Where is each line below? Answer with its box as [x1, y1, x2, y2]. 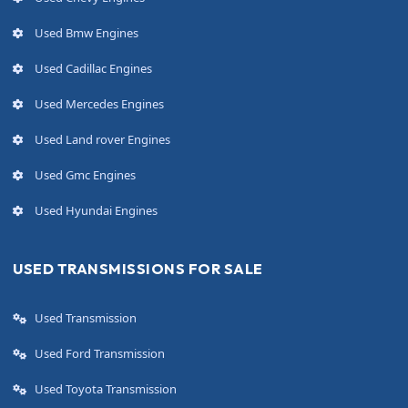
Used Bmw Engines [35, 25, 138, 42]
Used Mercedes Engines [35, 96, 164, 113]
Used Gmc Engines [35, 167, 136, 184]
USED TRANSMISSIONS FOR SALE [13, 260, 263, 279]
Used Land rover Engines [35, 131, 170, 148]
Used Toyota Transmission [35, 381, 177, 398]
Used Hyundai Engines [35, 202, 158, 219]
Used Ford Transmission [35, 345, 165, 362]
